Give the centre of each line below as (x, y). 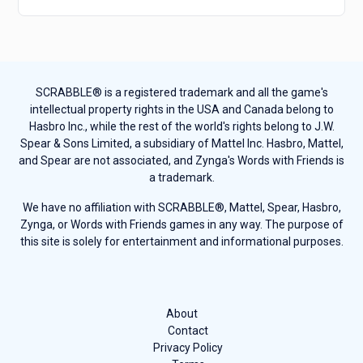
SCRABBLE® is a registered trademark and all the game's (181, 93)
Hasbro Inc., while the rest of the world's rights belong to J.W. (181, 127)
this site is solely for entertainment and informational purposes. (181, 242)
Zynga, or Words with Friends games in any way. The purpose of (181, 225)
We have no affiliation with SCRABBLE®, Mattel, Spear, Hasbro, (181, 208)
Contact (188, 331)
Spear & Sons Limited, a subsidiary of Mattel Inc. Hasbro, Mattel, (181, 144)
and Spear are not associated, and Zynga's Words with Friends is (181, 161)
